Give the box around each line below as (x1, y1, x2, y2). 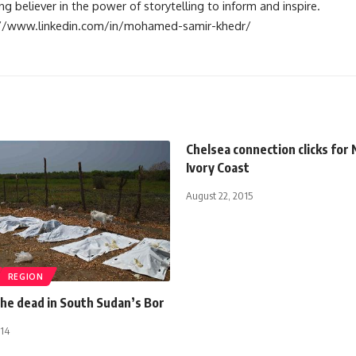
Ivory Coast (186, 160, 250, 176)
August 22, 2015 (186, 189, 253, 203)
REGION (7, 272, 44, 282)
